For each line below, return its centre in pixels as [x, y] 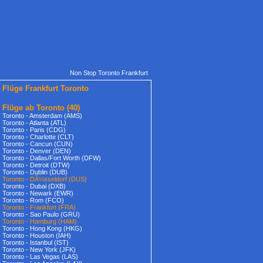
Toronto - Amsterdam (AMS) [42, 116]
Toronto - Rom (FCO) [33, 200]
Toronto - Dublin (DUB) [35, 172]
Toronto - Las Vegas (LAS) [40, 257]
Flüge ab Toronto [33, 108]
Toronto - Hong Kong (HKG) [42, 228]
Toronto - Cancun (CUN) [38, 144]
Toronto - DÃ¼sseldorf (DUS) [45, 179]
